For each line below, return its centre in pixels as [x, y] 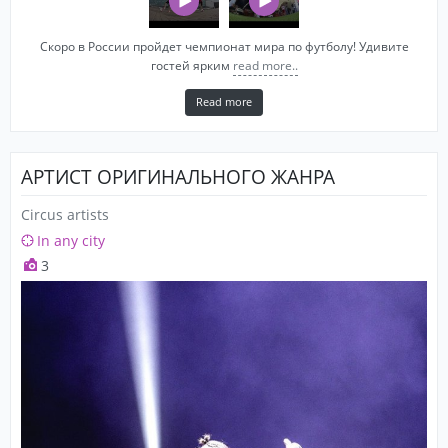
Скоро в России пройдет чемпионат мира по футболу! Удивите [224, 46]
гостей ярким [190, 65]
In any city [71, 241]
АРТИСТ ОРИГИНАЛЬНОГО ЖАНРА [178, 177]
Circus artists [65, 215]
